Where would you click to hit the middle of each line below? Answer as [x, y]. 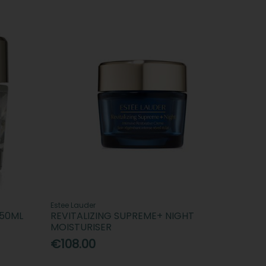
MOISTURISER [81, 227]
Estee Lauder [73, 205]
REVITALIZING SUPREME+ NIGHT [123, 216]
